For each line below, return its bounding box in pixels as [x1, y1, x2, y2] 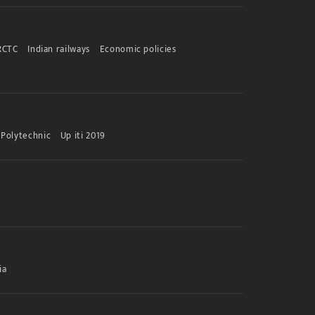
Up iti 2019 [60, 127, 105, 143]
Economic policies [99, 41, 176, 57]
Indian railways [27, 41, 90, 57]
